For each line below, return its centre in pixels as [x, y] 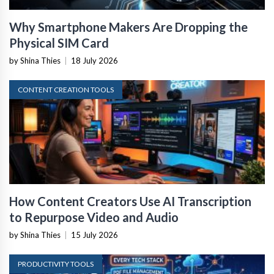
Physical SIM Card [59, 43]
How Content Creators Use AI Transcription [130, 201]
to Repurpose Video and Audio [94, 217]
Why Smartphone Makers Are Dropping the [128, 27]
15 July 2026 [94, 235]
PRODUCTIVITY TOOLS [56, 264]
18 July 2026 [94, 61]
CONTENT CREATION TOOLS [66, 90]
